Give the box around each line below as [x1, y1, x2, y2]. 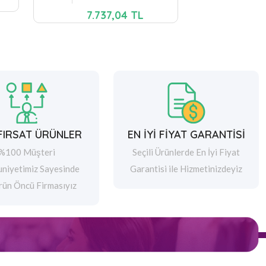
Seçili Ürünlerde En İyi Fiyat [132, 147, 240, 157]
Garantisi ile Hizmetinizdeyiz [130, 163, 243, 174]
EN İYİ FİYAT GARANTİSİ [127, 128, 245, 141]
